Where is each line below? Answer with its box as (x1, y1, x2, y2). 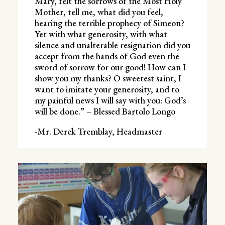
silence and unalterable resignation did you (34, 39, 190, 51)
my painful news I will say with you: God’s (34, 94, 186, 106)
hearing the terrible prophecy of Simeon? (34, 17, 184, 29)
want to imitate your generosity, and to (34, 83, 179, 95)
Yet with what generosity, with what (34, 28, 167, 40)
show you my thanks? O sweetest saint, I (34, 72, 181, 84)
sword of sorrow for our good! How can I (34, 61, 186, 73)
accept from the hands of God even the (34, 50, 179, 62)
